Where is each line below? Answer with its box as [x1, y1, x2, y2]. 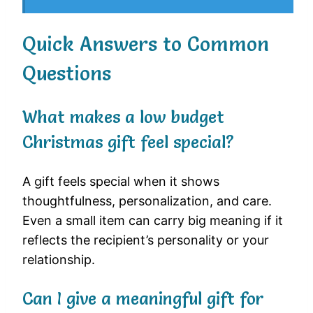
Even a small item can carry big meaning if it [22, 213, 283, 228]
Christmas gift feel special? [22, 132, 234, 153]
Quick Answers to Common [22, 32, 269, 57]
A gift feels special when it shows [22, 174, 219, 189]
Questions [22, 61, 111, 86]
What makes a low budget [22, 107, 224, 128]
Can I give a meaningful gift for [22, 289, 263, 310]
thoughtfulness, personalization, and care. [22, 194, 272, 209]
